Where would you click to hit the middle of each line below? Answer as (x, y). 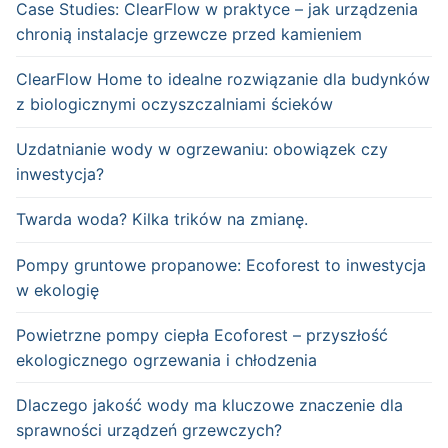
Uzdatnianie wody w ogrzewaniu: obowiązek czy (202, 149)
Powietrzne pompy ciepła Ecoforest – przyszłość (202, 334)
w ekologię (57, 289)
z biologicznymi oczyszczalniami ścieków (174, 103)
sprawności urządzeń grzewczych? (149, 429)
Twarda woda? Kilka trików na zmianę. (162, 219)
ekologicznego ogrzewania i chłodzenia (166, 359)
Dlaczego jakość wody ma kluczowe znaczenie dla (209, 404)
